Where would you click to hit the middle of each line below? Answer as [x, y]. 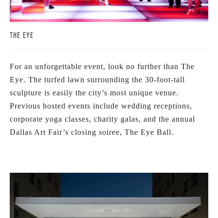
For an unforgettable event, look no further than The [102, 66]
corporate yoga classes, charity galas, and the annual [102, 119]
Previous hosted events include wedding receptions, [101, 106]
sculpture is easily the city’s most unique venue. [94, 92]
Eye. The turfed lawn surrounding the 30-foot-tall [97, 79]
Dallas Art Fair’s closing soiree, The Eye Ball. [92, 132]
